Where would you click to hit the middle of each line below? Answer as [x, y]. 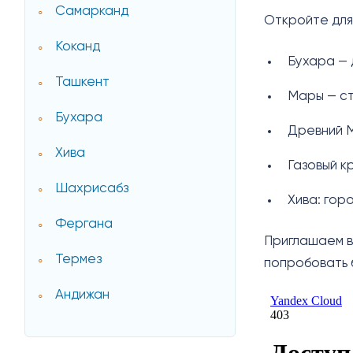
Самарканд [92, 12]
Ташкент [83, 83]
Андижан [83, 295]
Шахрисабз [92, 189]
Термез [79, 260]
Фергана [84, 225]
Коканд [78, 47]
